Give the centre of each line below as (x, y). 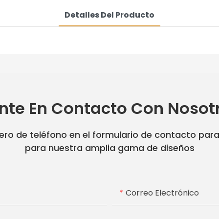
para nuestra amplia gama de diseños (109, 148)
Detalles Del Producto (109, 15)
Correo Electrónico (162, 193)
